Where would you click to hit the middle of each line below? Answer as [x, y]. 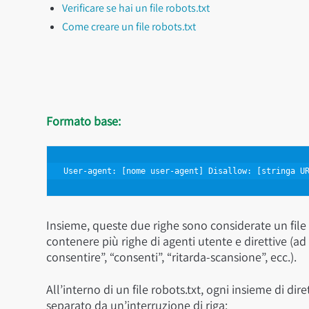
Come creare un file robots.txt [129, 27]
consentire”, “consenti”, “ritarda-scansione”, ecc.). [171, 257]
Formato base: [83, 121]
